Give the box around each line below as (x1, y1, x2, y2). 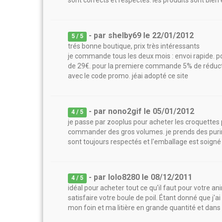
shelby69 (108, 31, 142, 40)
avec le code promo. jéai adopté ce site (68, 72, 188, 80)
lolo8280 (108, 172, 140, 182)
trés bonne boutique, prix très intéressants (68, 42, 200, 50)
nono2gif (108, 107, 142, 116)
